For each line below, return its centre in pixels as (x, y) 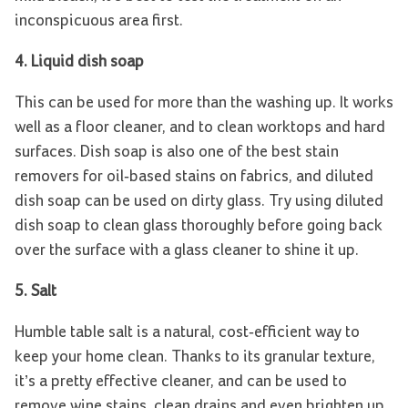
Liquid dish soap (87, 62)
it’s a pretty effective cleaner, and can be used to (181, 382)
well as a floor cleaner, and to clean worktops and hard (200, 128)
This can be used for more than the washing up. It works (204, 103)
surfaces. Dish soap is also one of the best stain (177, 153)
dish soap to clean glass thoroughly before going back (199, 226)
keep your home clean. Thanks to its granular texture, (195, 357)
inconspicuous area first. (99, 21)
